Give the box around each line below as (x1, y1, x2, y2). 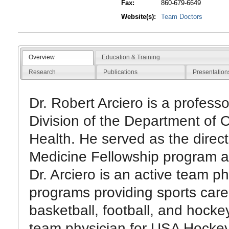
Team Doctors (161, 13, 203, 21)
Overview (28, 53, 55, 61)
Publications (103, 68, 138, 76)
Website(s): (121, 13, 156, 21)
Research (28, 68, 56, 76)
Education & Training (101, 53, 160, 61)
